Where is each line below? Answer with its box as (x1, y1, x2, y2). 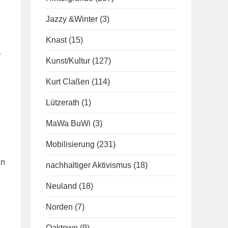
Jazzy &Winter (46, 15, 98, 23)
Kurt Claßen (46, 77, 90, 86)
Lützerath (46, 98, 79, 107)
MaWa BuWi (46, 119, 91, 128)
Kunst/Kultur (46, 56, 90, 65)
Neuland (46, 182, 77, 190)
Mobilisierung (46, 140, 95, 149)
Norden (46, 203, 73, 211)
